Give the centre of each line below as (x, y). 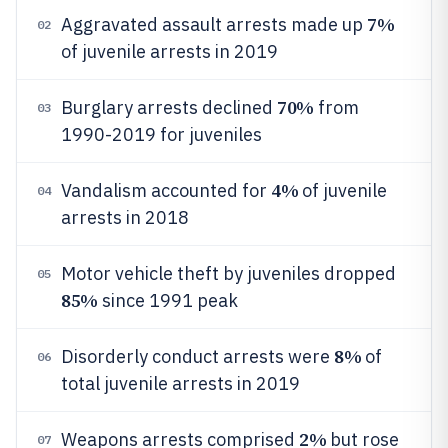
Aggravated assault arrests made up (214, 24)
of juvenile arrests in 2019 (169, 51)
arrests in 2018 (125, 217)
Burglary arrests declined (169, 107)
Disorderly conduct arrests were (197, 356)
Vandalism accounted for (166, 190)
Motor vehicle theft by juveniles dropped (228, 273)
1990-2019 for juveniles (161, 134)
